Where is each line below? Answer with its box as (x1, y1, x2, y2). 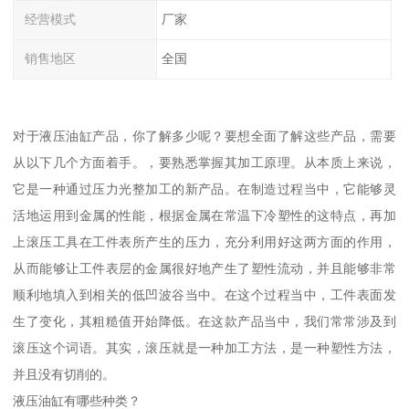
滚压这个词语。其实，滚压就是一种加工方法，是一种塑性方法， (13, 340, 396, 355)
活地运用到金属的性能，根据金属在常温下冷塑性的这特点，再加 (13, 207, 396, 223)
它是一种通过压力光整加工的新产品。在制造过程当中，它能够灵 (13, 181, 396, 196)
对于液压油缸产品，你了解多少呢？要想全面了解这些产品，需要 (13, 128, 396, 143)
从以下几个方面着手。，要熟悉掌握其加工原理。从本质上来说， (13, 154, 396, 170)
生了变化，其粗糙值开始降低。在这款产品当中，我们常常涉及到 (13, 313, 396, 329)
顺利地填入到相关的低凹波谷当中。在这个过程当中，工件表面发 (13, 287, 396, 302)
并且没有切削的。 (13, 366, 116, 382)
